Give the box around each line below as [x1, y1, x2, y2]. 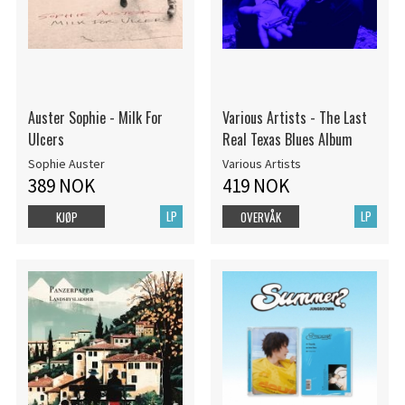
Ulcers [27, 127, 64, 150]
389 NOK [27, 174, 95, 199]
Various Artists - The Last [221, 106, 367, 128]
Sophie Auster [27, 155, 105, 173]
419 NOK [221, 174, 289, 199]
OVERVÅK [240, 208, 282, 227]
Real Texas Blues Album [221, 127, 353, 150]
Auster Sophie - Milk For [27, 106, 163, 128]
